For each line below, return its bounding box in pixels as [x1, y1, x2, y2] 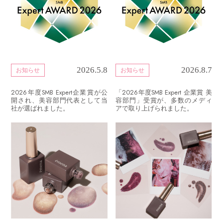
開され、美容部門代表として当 [11, 96, 108, 106]
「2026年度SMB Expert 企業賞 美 [115, 88, 212, 98]
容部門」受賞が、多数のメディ [115, 96, 212, 106]
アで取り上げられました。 [115, 104, 194, 113]
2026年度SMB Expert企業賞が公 [11, 88, 108, 98]
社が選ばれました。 [11, 104, 70, 113]
